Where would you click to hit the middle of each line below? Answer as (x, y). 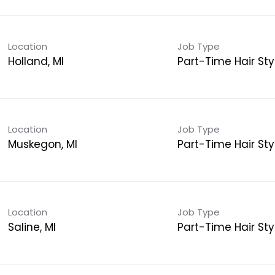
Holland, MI (36, 61)
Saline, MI (32, 227)
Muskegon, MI (42, 144)
